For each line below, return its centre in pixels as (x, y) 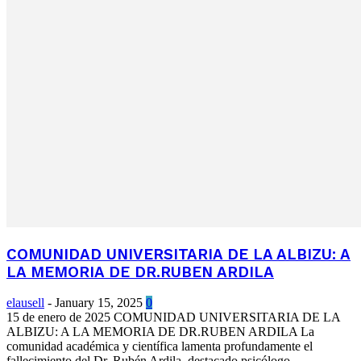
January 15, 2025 (99, 303)
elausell (25, 303)
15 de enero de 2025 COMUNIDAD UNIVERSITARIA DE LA (173, 317)
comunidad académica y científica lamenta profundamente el (160, 346)
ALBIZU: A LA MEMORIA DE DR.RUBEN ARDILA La (160, 332)
